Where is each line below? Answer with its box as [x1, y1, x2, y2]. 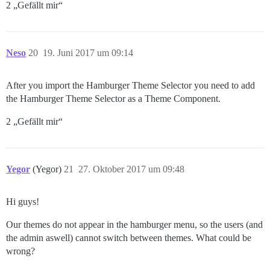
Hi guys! [6, 196, 39, 207]
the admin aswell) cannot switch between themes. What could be [6, 232, 251, 243]
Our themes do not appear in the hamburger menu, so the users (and [6, 219, 263, 230]
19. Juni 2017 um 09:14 [43, 47, 133, 58]
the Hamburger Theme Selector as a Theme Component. [6, 93, 221, 104]
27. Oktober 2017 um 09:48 [78, 163, 184, 174]
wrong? [6, 245, 35, 256]
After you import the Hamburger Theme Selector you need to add [6, 80, 255, 90]
